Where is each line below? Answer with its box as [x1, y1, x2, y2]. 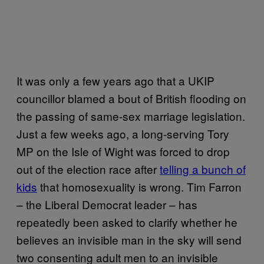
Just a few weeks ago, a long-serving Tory [16, 125, 229, 141]
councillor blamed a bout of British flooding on [16, 90, 246, 106]
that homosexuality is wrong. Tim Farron [37, 178, 242, 194]
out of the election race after [16, 160, 160, 177]
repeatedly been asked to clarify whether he [16, 213, 237, 230]
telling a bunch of [160, 160, 246, 177]
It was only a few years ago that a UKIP [16, 72, 214, 88]
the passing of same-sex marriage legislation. [16, 107, 245, 124]
